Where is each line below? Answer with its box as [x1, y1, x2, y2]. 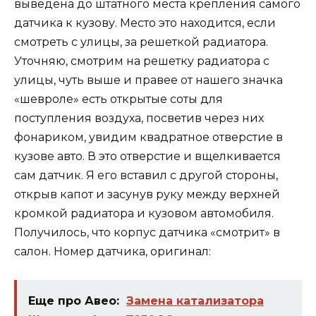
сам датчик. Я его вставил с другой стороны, [14, 168, 278, 182]
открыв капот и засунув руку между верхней [14, 187, 280, 201]
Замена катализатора [126, 293, 264, 308]
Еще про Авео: [28, 293, 119, 308]
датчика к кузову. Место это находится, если [14, 16, 276, 30]
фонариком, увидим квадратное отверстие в [14, 130, 283, 144]
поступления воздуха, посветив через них [14, 111, 264, 125]
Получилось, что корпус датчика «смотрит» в [14, 225, 280, 239]
